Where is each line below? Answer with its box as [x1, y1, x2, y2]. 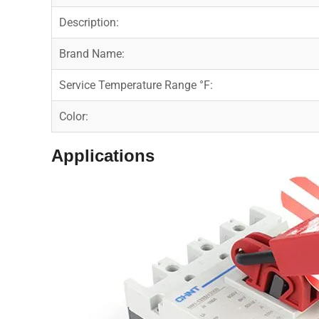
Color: [59, 109, 88, 123]
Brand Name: [59, 46, 125, 61]
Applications [51, 145, 155, 165]
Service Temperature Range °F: [59, 78, 213, 92]
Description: [59, 15, 119, 29]
